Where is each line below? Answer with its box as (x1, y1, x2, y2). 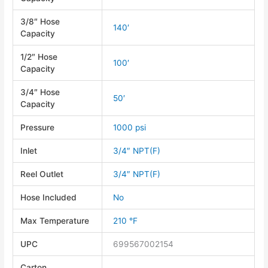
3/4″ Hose (20, 87, 60, 97)
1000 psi (113, 122, 147, 132)
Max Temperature (20, 215, 90, 226)
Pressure (20, 122, 55, 132)
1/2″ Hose (20, 51, 58, 62)
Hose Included (20, 192, 77, 202)
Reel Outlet (20, 169, 64, 179)
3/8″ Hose (20, 16, 60, 26)
